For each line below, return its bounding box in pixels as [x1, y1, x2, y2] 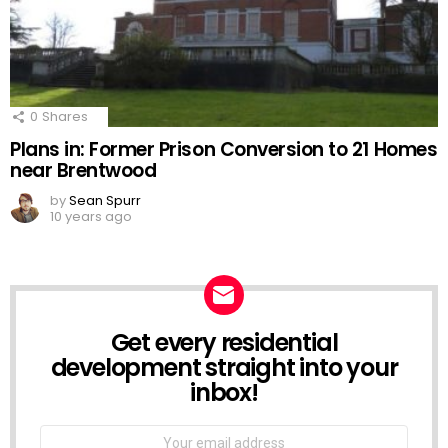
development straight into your [50, 350, 398, 384]
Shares [42, 106, 88, 126]
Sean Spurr [69, 190, 141, 210]
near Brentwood [10, 156, 157, 184]
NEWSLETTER [40, 327, 150, 352]
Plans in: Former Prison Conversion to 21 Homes [10, 135, 438, 163]
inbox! [190, 375, 258, 409]
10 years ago [50, 206, 132, 226]
